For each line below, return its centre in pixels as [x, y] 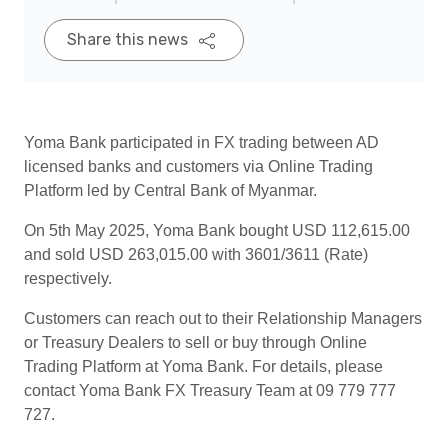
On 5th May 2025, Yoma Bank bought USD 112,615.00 [217, 230]
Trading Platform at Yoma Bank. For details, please [203, 366]
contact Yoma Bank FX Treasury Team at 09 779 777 [210, 390]
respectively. [68, 278]
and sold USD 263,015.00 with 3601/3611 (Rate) [196, 254]
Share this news [129, 39]
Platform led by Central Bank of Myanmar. [170, 190]
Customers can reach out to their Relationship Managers [223, 318]
